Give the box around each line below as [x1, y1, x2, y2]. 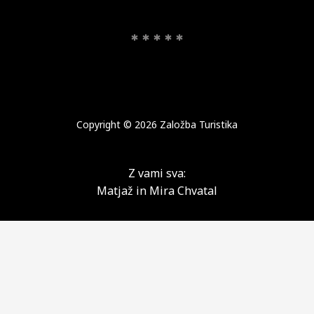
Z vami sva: [128, 165, 186, 182]
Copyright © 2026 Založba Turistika [76, 118, 238, 132]
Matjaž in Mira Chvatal [97, 183, 217, 199]
